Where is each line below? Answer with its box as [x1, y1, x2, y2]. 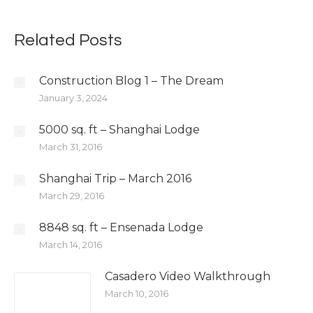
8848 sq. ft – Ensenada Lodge [39, 221, 203, 234]
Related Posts [14, 31, 122, 49]
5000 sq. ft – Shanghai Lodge [39, 123, 200, 136]
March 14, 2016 [39, 239, 102, 250]
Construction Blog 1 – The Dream [39, 74, 224, 87]
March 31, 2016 [39, 141, 102, 152]
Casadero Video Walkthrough [105, 270, 270, 283]
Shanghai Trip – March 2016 [39, 172, 191, 185]
